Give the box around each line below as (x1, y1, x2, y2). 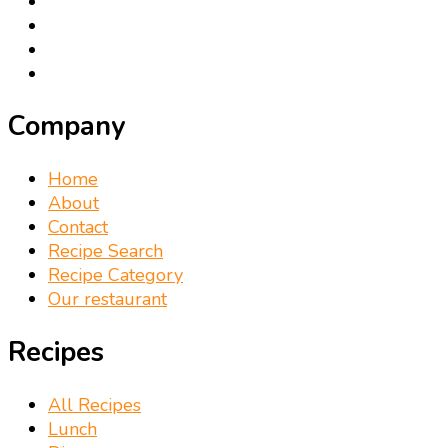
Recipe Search (48, 239, 163, 264)
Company (8, 108, 125, 146)
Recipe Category (48, 263, 183, 288)
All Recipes (48, 393, 141, 418)
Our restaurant (48, 287, 167, 312)
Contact (48, 215, 108, 240)
